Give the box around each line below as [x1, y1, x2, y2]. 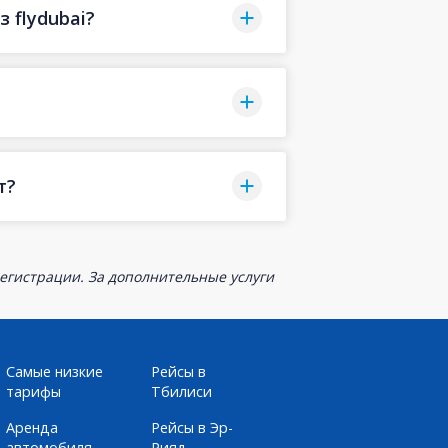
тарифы [6, 381, 62, 401]
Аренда [6, 417, 59, 437]
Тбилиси [150, 381, 212, 401]
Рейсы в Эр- [150, 417, 233, 437]
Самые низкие [6, 361, 104, 381]
